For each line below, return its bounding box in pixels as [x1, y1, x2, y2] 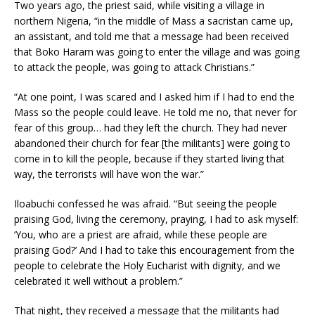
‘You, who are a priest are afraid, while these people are [14, 228, 267, 242]
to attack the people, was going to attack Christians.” [14, 60, 255, 75]
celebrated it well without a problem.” [14, 274, 183, 288]
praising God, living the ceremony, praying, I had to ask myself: [14, 212, 298, 226]
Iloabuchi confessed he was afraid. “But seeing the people [14, 197, 277, 211]
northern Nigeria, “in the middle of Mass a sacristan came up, [14, 14, 293, 28]
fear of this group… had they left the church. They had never [14, 121, 287, 135]
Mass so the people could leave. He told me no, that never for [14, 105, 297, 120]
